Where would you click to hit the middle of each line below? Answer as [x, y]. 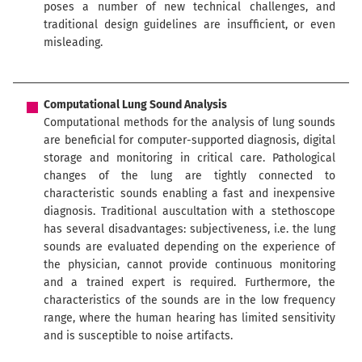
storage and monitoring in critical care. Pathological [189, 158]
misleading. [74, 43]
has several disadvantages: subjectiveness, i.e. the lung [189, 229]
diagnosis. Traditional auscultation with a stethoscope [189, 212]
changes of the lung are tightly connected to [189, 176]
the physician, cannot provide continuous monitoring [189, 265]
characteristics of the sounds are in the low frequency [189, 301]
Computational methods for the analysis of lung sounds [189, 123]
